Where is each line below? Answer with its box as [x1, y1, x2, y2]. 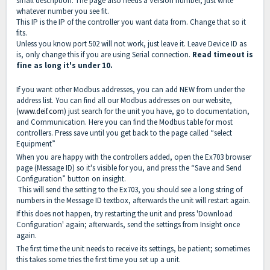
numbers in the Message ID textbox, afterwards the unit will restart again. [16, 195, 253, 206]
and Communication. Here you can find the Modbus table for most [16, 117, 233, 128]
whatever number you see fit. [16, 6, 113, 17]
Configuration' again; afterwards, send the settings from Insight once [16, 219, 240, 230]
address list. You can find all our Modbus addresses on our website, [16, 95, 232, 106]
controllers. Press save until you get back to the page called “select [16, 128, 232, 139]
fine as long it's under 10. [16, 60, 113, 71]
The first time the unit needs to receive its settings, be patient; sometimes [16, 243, 250, 254]
